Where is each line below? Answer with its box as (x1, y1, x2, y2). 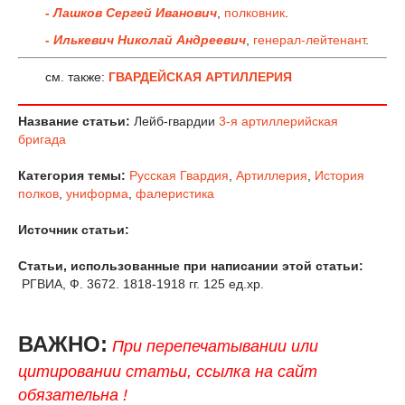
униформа (66, 186, 128, 202)
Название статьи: (18, 114, 130, 129)
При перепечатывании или (112, 337, 318, 356)
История (315, 168, 364, 184)
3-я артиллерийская (219, 114, 338, 129)
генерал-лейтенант (253, 32, 365, 47)
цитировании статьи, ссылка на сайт (18, 363, 317, 381)
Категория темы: (18, 168, 126, 184)
